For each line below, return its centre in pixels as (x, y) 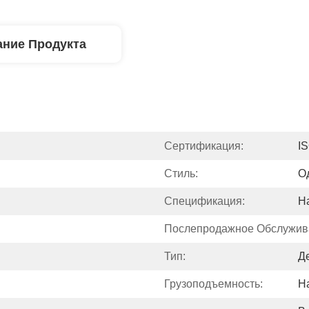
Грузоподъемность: (213, 284)
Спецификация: (205, 201)
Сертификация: (204, 146)
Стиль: (181, 173)
